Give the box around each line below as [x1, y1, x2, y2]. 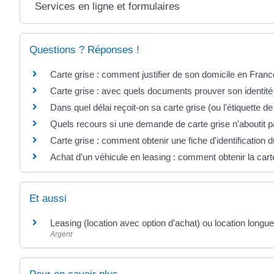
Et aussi [29, 193, 67, 205]
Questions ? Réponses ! [29, 43, 139, 56]
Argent [50, 230, 72, 239]
